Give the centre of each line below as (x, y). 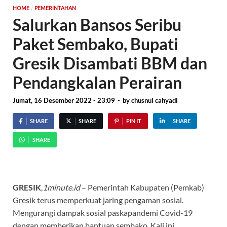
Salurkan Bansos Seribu (97, 24)
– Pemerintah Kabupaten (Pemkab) (142, 187)
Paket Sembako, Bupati (96, 44)
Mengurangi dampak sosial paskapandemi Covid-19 (103, 213)
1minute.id (61, 187)
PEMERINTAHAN (55, 8)
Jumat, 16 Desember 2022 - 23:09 (64, 101)
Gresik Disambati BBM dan (110, 63)
